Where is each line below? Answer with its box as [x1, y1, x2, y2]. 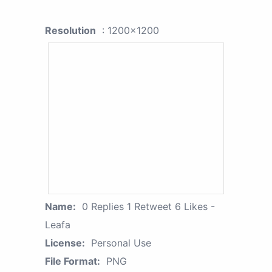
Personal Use [91, 237, 151, 250]
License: [45, 237, 85, 250]
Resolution [45, 24, 96, 37]
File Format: [45, 255, 100, 268]
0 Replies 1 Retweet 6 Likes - [82, 200, 215, 213]
